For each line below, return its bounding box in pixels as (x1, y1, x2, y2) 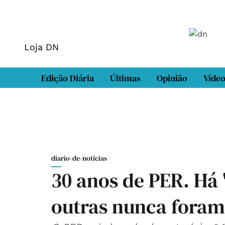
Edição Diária (41, 71, 94, 84)
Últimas (110, 71, 141, 84)
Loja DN (24, 41, 59, 52)
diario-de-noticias (51, 153, 107, 163)
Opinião (157, 71, 187, 84)
